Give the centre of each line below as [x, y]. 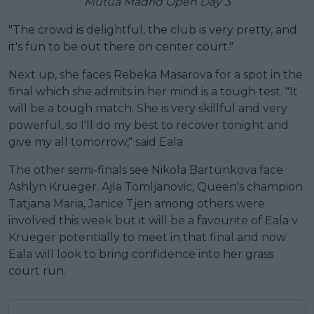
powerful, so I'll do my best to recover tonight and [149, 125]
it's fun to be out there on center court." [121, 47]
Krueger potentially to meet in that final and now [147, 238]
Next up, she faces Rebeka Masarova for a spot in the [156, 75]
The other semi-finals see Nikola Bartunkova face [146, 170]
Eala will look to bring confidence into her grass [141, 254]
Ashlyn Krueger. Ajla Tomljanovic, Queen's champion [156, 187]
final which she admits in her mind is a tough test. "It [153, 92]
